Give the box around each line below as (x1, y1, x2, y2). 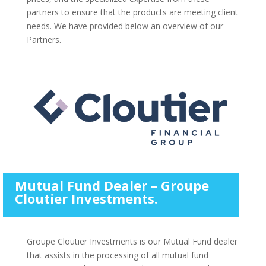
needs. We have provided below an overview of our (26, 20, 223, 31)
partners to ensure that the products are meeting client (26, 7, 238, 18)
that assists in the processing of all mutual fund (26, 249, 208, 261)
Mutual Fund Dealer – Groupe (14, 176, 209, 194)
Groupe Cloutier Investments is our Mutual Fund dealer (26, 235, 237, 247)
